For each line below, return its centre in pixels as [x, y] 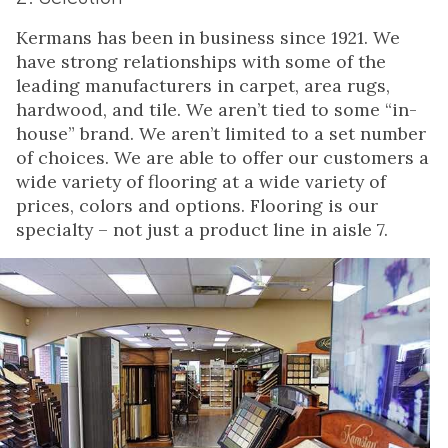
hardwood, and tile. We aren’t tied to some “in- [216, 110]
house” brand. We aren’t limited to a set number [221, 134]
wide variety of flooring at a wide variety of [201, 182]
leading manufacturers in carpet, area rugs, [203, 86]
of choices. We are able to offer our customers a [222, 158]
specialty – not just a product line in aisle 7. [202, 230]
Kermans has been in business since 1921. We [208, 38]
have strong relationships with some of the [201, 62]
